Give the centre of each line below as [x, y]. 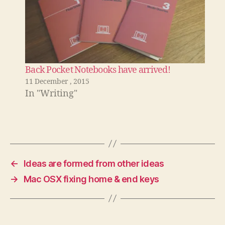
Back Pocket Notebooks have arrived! [98, 70]
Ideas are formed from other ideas [94, 163]
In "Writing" [51, 93]
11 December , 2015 [57, 81]
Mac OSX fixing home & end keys [91, 179]
